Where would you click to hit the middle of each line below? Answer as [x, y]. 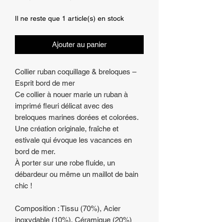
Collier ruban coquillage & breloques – [76, 72]
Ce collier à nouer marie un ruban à [71, 94]
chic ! [24, 186]
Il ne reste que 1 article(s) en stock [69, 18]
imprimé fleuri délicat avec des [64, 106]
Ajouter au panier [79, 44]
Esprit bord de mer [45, 83]
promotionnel [125, 7]
